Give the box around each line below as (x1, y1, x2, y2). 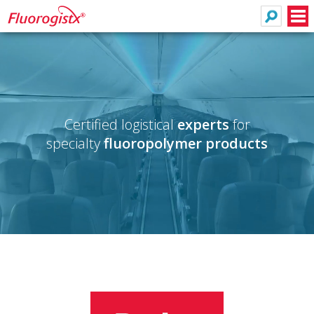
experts (177, 114, 229, 134)
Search (261, 6, 296, 20)
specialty (46, 133, 104, 153)
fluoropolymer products (104, 133, 268, 153)
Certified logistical (64, 114, 177, 134)
